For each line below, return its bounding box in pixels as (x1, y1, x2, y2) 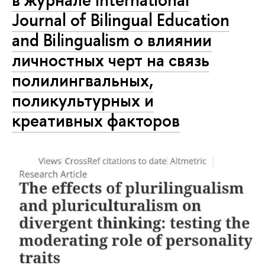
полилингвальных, (12, 69, 153, 92)
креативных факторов (12, 109, 180, 132)
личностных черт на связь (12, 49, 209, 72)
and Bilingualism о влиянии (12, 28, 212, 52)
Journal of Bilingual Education (12, 8, 230, 32)
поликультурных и (12, 89, 154, 112)
